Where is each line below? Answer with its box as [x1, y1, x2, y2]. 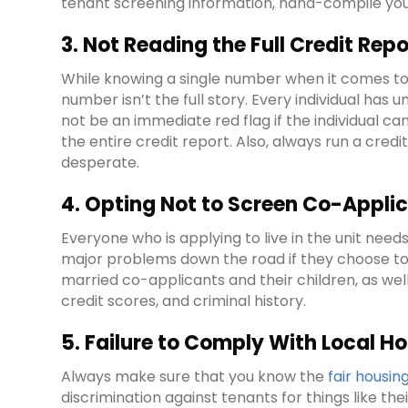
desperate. [61, 152, 140, 174]
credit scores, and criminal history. [61, 291, 307, 312]
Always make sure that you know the [61, 366, 329, 388]
